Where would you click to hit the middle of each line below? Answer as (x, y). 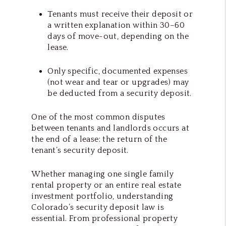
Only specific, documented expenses (118, 71)
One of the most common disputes (98, 117)
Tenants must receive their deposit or (120, 14)
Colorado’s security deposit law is (98, 207)
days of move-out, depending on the (118, 36)
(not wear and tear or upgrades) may (118, 82)
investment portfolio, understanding (102, 196)
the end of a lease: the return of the (99, 139)
